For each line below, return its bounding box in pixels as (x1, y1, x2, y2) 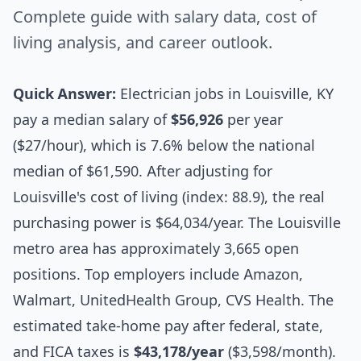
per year (223, 111, 283, 128)
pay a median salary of (13, 111, 171, 128)
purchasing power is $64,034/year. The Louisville (13, 214, 341, 231)
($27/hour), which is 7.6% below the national (13, 137, 315, 154)
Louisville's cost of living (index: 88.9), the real (13, 189, 325, 205)
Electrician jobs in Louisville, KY (116, 85, 334, 102)
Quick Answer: (13, 85, 116, 102)
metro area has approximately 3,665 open (13, 240, 299, 257)
